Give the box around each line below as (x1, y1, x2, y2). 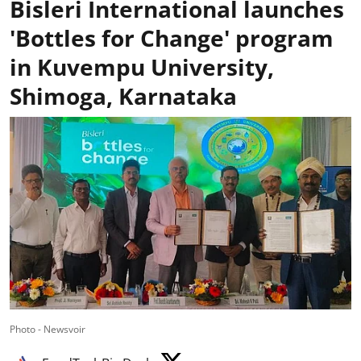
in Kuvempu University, (10, 52, 274, 82)
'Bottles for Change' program (10, 23, 334, 53)
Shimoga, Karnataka (10, 81, 237, 111)
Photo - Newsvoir (10, 322, 85, 336)
